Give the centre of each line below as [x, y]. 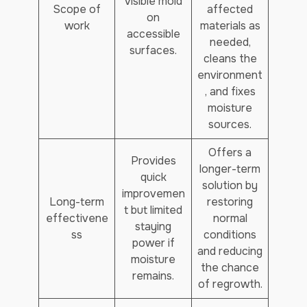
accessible [153, 34]
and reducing [230, 251]
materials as [230, 26]
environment [230, 75]
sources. [230, 124]
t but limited [153, 210]
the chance [230, 268]
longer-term [230, 169]
